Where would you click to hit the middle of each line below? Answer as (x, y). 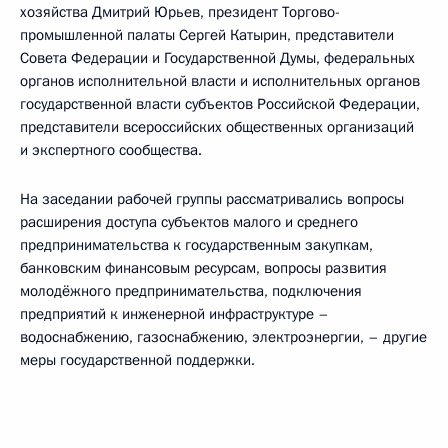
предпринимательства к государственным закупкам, (196, 245)
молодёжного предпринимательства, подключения (191, 291)
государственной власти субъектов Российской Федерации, (220, 104)
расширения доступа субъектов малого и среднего (189, 222)
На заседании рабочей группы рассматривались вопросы (212, 199)
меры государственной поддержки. (137, 360)
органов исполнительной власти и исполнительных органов (220, 81)
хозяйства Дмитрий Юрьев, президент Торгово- (180, 12)
